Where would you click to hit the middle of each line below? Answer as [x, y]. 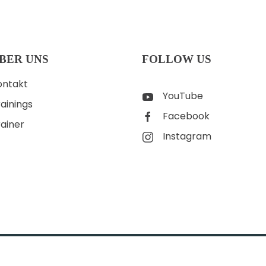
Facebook [186, 116]
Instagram [187, 136]
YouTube [183, 96]
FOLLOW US [177, 59]
